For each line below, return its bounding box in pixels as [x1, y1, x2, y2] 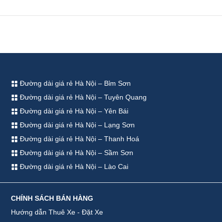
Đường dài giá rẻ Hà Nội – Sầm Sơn [18, 148, 134, 157]
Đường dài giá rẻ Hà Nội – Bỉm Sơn [18, 79, 131, 87]
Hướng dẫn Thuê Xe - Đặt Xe [11, 208, 104, 216]
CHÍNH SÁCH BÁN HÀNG [11, 194, 94, 202]
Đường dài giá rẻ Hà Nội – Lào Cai [18, 162, 129, 170]
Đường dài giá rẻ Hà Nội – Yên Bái [18, 107, 129, 115]
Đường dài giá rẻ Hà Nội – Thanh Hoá [18, 134, 140, 143]
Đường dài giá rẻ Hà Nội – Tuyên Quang [18, 93, 147, 101]
